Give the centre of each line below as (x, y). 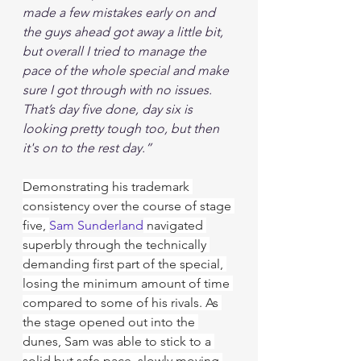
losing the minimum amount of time (128, 283)
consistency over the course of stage (129, 206)
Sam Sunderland (96, 225)
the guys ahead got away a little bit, (124, 32)
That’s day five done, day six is (109, 109)
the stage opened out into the (110, 322)
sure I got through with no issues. (119, 90)
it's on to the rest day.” (87, 148)
